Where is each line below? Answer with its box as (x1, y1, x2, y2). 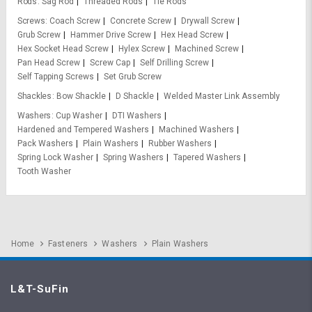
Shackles (17, 91, 52, 102)
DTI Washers (111, 111, 162, 121)
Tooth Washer (17, 166, 71, 177)
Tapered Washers (173, 153, 241, 163)
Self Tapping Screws (17, 72, 94, 82)
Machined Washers (159, 125, 234, 135)
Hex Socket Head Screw (17, 44, 109, 54)
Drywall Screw (181, 16, 235, 26)
